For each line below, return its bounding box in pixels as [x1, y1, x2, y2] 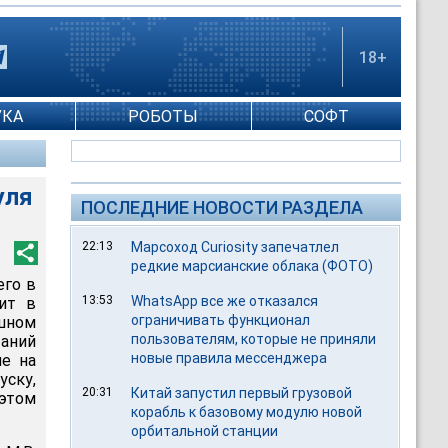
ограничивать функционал [131, 312, 311, 328]
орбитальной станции [131, 423, 279, 439]
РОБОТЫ [128, 106, 199, 126]
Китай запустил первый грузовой [131, 385, 353, 401]
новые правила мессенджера [131, 350, 328, 366]
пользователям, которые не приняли [131, 331, 377, 347]
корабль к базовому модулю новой [131, 404, 363, 420]
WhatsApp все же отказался [131, 293, 319, 309]
